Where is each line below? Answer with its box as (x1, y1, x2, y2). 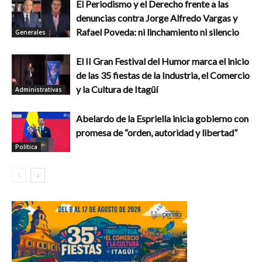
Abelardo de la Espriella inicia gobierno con (76, 112, 249, 124)
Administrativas (15, 85, 62, 94)
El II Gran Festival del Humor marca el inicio (76, 55, 249, 67)
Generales (15, 27, 46, 36)
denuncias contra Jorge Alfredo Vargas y (76, 12, 237, 23)
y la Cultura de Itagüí (76, 83, 158, 95)
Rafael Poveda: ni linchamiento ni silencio (76, 26, 239, 37)
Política (15, 142, 37, 151)
